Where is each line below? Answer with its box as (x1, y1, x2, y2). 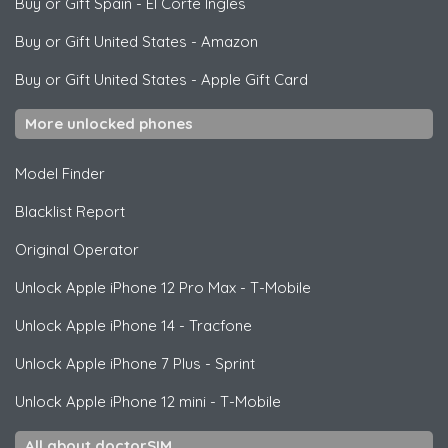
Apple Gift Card (201, 69, 308, 89)
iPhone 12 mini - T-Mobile (106, 391, 281, 411)
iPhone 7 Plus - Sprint (106, 353, 255, 373)
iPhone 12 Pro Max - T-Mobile (106, 277, 311, 297)
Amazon (201, 31, 258, 51)
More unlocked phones (25, 113, 193, 133)
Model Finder (15, 163, 105, 183)
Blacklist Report (15, 201, 125, 221)
